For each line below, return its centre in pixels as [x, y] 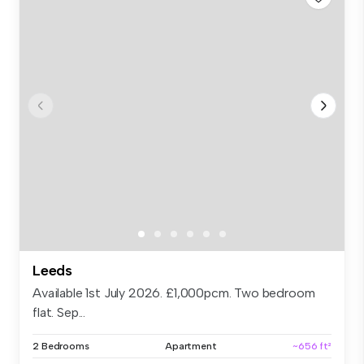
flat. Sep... [59, 312]
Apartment [191, 346]
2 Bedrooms [61, 346]
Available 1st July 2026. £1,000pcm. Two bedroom [174, 292]
